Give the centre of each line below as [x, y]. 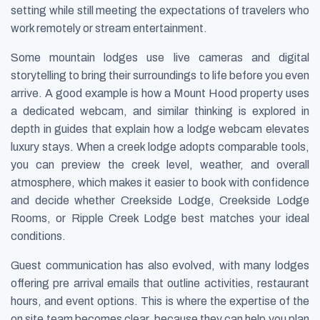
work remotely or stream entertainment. [109, 29]
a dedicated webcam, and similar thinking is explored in [160, 111]
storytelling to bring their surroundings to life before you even [160, 76]
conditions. [38, 236]
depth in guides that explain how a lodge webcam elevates [160, 129]
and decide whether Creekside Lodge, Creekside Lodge [160, 201]
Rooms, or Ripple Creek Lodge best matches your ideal [160, 219]
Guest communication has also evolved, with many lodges [160, 266]
